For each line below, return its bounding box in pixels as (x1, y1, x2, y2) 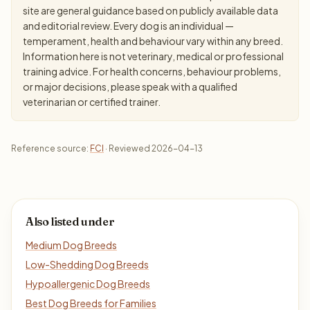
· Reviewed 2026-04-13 (104, 143, 203, 154)
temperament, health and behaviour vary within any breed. (23, 35, 283, 47)
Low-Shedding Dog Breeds (26, 258, 149, 271)
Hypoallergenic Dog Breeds (26, 277, 150, 290)
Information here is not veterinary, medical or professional (23, 50, 284, 62)
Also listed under (26, 215, 115, 228)
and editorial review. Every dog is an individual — (23, 19, 234, 32)
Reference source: (11, 143, 90, 154)
